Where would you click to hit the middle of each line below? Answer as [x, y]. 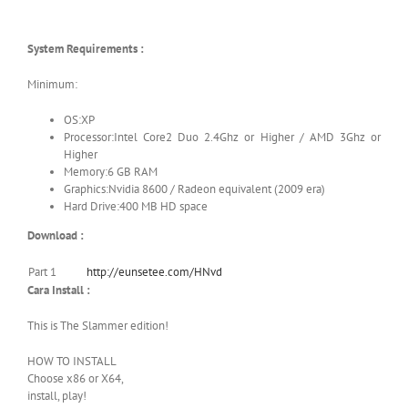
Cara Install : [59, 290]
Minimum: [52, 84]
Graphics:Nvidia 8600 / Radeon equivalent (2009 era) [194, 189]
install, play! [57, 395]
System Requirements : [86, 48]
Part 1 [42, 271]
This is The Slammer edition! [98, 325]
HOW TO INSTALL [72, 361]
